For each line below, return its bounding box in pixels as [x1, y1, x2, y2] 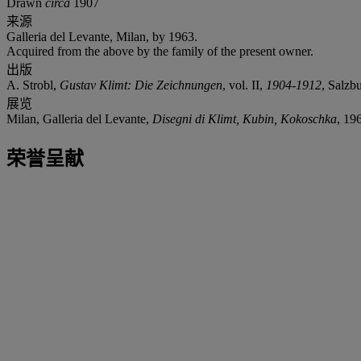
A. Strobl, [6, 77, 60, 92]
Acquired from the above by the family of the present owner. [6, 44, 313, 58]
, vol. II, [222, 77, 266, 92]
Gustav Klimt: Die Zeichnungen [60, 77, 222, 92]
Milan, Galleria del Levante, [6, 111, 152, 126]
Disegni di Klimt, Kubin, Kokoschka [152, 111, 337, 126]
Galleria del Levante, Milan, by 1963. [6, 29, 197, 44]
